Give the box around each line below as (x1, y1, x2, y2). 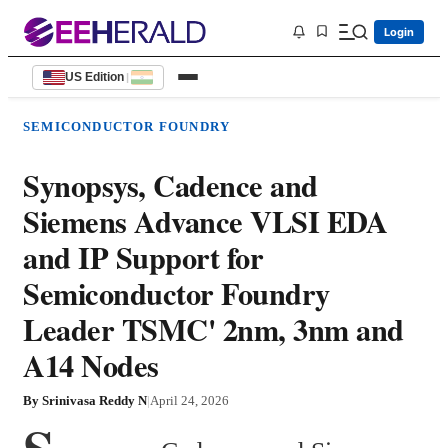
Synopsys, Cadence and (23, 163, 318, 208)
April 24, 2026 (150, 393, 229, 409)
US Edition (65, 70, 124, 84)
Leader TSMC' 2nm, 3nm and (23, 307, 404, 352)
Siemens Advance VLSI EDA (23, 199, 387, 244)
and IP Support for (23, 235, 263, 280)
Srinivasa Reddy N (42, 393, 147, 409)
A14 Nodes (23, 343, 159, 388)
